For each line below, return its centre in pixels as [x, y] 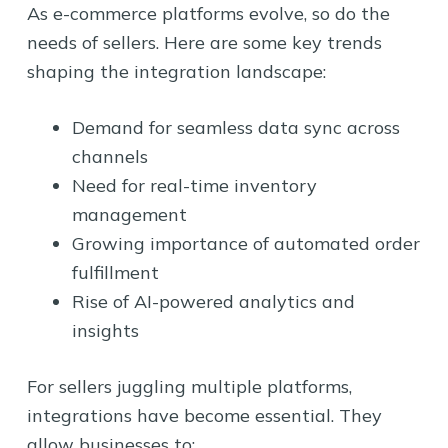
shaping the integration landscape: [176, 71]
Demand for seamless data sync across [235, 127]
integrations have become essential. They [204, 415]
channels [109, 156]
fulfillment [115, 272]
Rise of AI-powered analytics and [213, 301]
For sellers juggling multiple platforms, [189, 386]
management [129, 214]
